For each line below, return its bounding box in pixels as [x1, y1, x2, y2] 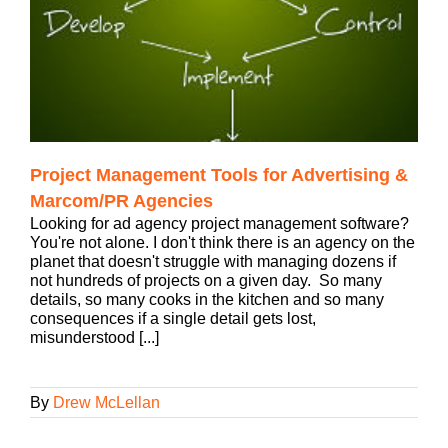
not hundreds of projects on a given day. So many [30, 272, 382, 290]
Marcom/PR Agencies [30, 191, 213, 212]
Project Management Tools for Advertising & [30, 165, 408, 186]
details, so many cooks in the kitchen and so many [30, 291, 384, 309]
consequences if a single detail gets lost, [30, 310, 316, 328]
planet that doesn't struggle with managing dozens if [30, 253, 396, 271]
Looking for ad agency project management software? [30, 215, 409, 233]
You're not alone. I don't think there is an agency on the [30, 234, 415, 252]
